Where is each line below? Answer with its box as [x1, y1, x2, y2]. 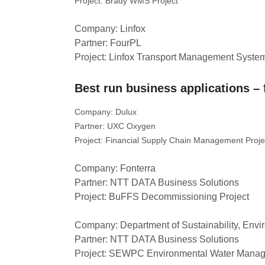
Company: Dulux [75, 107, 137, 117]
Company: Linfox [75, 24, 146, 34]
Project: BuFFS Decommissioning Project [75, 192, 249, 202]
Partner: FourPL [75, 38, 141, 48]
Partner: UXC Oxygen [75, 121, 156, 131]
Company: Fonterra [75, 163, 156, 173]
